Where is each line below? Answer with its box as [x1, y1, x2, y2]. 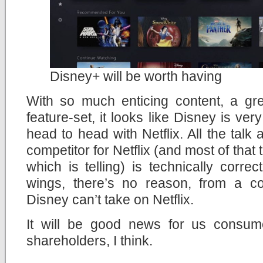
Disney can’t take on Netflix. [26, 191, 194, 207]
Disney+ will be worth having [50, 68, 222, 84]
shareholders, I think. [26, 232, 153, 248]
